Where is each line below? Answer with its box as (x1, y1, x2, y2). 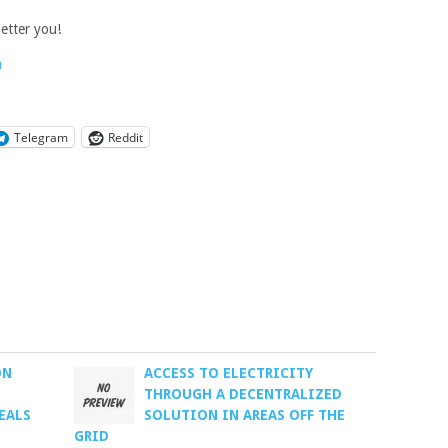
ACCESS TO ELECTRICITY (144, 365, 314, 381)
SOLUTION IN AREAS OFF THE (144, 407, 346, 423)
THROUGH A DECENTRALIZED (144, 386, 343, 402)
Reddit (108, 128, 143, 146)
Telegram (14, 128, 68, 146)
